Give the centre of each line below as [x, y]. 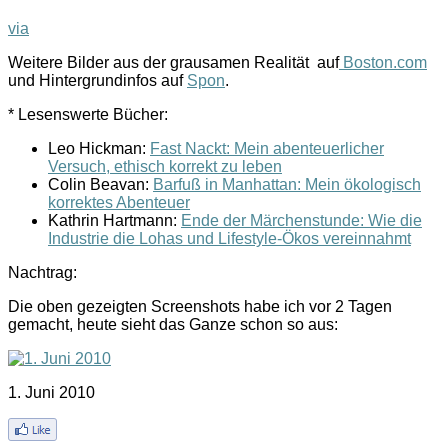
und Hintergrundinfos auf [97, 80]
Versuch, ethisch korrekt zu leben [165, 166]
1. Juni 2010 [51, 392]
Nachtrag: [42, 272]
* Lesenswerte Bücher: [88, 114]
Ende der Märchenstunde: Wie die [301, 220]
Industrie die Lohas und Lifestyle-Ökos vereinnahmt [229, 238]
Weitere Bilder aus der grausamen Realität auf [173, 62]
